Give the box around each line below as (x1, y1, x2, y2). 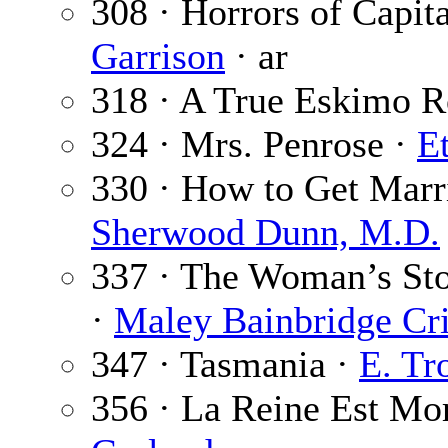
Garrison (91, 35, 225, 78)
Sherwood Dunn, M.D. (91, 211, 440, 254)
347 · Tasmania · (91, 343, 359, 386)
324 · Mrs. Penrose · (91, 123, 417, 166)
